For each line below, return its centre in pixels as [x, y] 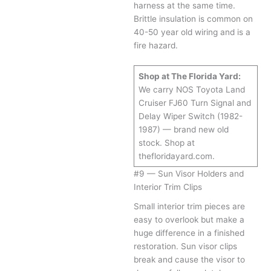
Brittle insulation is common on [194, 19]
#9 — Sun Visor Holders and [189, 174]
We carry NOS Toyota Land [191, 90]
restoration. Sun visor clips [186, 246]
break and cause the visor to [190, 259]
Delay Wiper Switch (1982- [190, 116]
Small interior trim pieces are [190, 206]
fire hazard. [156, 46]
